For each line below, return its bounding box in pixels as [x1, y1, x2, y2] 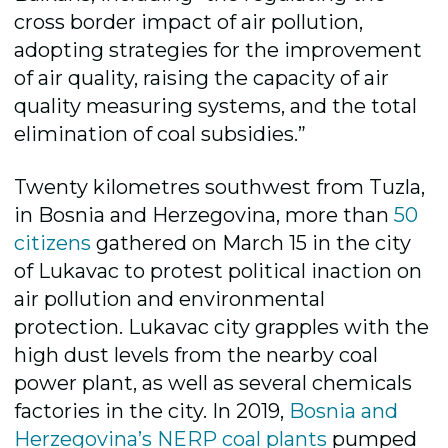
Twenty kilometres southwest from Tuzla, [14, 174, 426, 199]
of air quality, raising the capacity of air [14, 65, 390, 90]
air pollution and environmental [14, 286, 326, 311]
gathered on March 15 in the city [96, 230, 412, 255]
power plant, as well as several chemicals [14, 370, 413, 395]
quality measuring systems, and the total [14, 93, 418, 118]
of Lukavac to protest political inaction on [14, 258, 423, 283]
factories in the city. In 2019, [14, 398, 290, 423]
